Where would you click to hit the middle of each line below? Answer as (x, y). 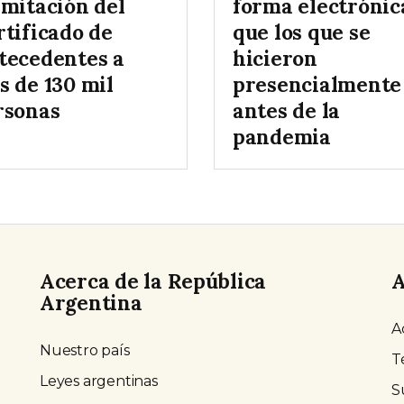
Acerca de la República (153, 281)
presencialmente (317, 85)
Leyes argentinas (99, 381)
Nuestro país (85, 351)
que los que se (302, 32)
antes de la (287, 111)
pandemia (282, 137)
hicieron (275, 59)
